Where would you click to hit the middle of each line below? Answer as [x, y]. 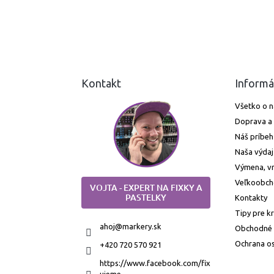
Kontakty [251, 197]
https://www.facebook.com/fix [155, 263]
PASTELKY [146, 198]
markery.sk [142, 227]
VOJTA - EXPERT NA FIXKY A [146, 188]
